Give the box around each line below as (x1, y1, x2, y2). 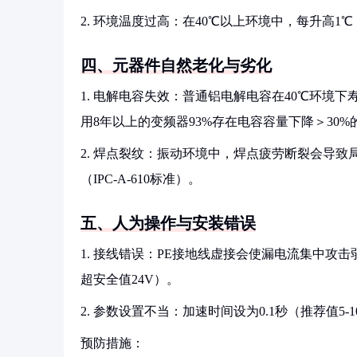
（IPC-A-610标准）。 (80, 172, 201, 186)
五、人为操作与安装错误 (80, 214, 256, 232)
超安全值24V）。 (80, 273, 179, 286)
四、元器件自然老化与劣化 (80, 57, 272, 74)
